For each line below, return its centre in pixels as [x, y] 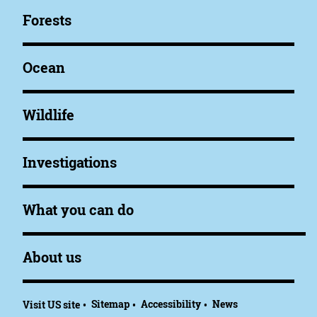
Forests [47, 20]
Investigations [70, 162]
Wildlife [48, 115]
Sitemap [110, 304]
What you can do [78, 209]
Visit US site [51, 305]
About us [52, 257]
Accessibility [171, 304]
